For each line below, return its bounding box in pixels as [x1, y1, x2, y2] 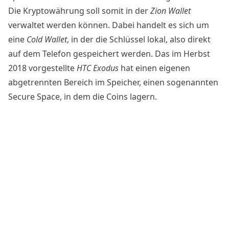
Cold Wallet [27, 33, 67, 45]
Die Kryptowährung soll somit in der [8, 5, 150, 16]
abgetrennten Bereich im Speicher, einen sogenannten [8, 76, 218, 88]
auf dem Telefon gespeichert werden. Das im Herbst [8, 48, 210, 59]
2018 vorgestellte [8, 62, 77, 74]
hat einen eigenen [119, 62, 190, 74]
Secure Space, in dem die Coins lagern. [8, 90, 157, 102]
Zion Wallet [150, 5, 191, 16]
